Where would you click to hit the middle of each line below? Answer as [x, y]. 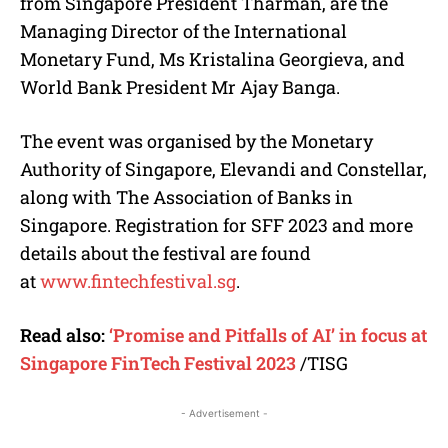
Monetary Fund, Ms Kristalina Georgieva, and [212, 58]
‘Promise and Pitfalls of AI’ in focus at [268, 334]
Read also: [64, 334]
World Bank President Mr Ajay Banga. [180, 86]
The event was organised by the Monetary [196, 140]
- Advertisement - [224, 412]
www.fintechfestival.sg [138, 280]
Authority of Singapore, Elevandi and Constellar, [223, 168]
